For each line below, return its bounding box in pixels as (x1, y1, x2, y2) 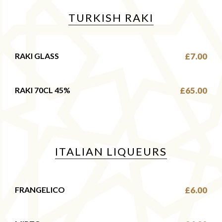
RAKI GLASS (15, 51, 59, 60)
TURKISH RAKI (68, 10, 154, 24)
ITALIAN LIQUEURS (55, 144, 167, 158)
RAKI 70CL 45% (15, 85, 70, 95)
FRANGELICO (15, 184, 65, 194)
